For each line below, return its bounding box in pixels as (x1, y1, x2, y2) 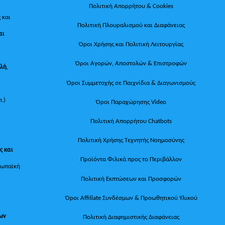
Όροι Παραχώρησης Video (96, 97, 167, 105)
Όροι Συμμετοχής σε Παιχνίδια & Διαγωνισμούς (67, 78, 196, 86)
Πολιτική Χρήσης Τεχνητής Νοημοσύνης (78, 136, 185, 144)
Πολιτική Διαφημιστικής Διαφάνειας (83, 212, 180, 220)
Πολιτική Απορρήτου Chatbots (90, 117, 172, 125)
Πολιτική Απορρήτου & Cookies (89, 2, 174, 10)
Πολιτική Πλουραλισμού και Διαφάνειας (77, 21, 185, 29)
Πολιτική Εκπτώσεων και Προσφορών (81, 174, 182, 182)
